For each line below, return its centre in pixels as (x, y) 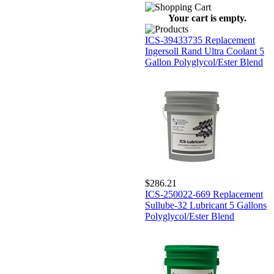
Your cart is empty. (207, 18)
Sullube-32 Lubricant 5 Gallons (206, 205)
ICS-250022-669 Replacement (204, 194)
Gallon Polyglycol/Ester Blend (204, 62)
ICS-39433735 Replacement (200, 40)
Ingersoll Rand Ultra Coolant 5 (205, 51)
